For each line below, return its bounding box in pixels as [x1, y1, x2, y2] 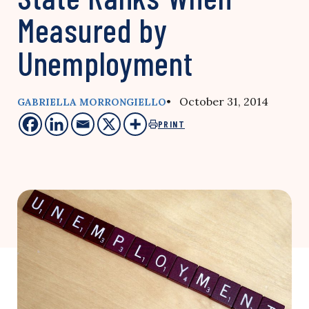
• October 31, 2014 [166, 94, 268, 108]
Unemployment [17, 43, 193, 83]
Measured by [17, 10, 168, 50]
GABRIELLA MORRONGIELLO [17, 96, 166, 108]
